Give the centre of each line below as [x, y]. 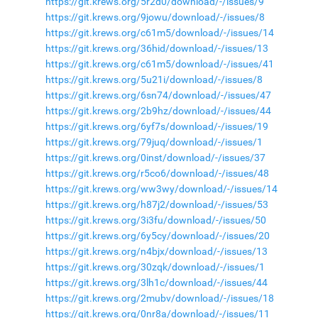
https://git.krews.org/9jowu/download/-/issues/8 [155, 17]
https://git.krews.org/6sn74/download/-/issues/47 [158, 95]
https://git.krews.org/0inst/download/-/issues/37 [155, 157]
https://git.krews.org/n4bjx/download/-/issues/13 [156, 251]
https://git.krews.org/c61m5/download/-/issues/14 [159, 32]
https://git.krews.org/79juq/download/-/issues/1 [154, 142]
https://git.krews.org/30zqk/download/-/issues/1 [155, 267]
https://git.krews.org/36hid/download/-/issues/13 [157, 48]
